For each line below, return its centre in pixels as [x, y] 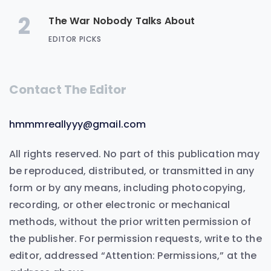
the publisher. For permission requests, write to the [135, 239]
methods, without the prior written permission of [130, 222]
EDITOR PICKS [75, 39]
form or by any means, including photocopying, [127, 188]
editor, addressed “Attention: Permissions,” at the [133, 256]
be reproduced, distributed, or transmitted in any [132, 171]
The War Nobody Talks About [122, 21]
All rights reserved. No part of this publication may [134, 154]
